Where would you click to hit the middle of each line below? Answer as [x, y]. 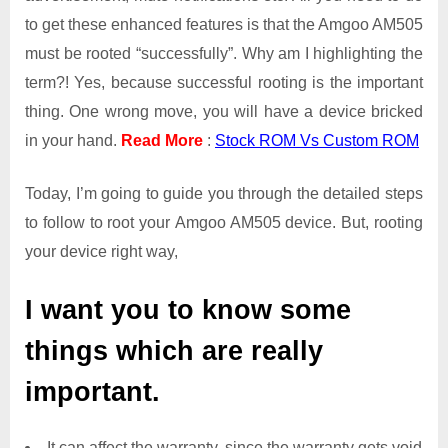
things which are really [174, 350]
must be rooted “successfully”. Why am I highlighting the [224, 53]
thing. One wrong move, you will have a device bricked [224, 111]
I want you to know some [188, 309]
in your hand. [73, 140]
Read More [162, 140]
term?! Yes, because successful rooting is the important [224, 82]
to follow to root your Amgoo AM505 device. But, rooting [224, 222]
